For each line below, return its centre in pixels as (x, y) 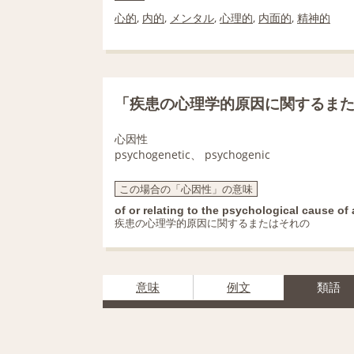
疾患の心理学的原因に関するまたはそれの (212, 223)
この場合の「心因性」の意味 (186, 189)
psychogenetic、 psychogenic (192, 154)
